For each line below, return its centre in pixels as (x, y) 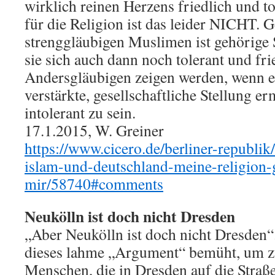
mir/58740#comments (94, 184)
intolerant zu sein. (80, 112)
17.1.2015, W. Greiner (94, 130)
